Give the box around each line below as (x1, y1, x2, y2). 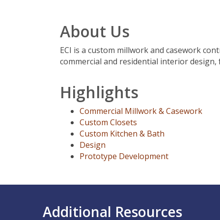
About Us (60, 21, 130, 42)
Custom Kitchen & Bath (80, 128, 165, 139)
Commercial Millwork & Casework (80, 106, 202, 116)
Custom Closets (80, 117, 137, 128)
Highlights (60, 82, 138, 103)
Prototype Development (80, 151, 168, 162)
